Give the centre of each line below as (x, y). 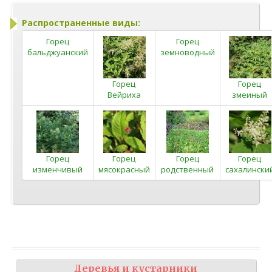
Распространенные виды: (81, 22)
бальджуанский (58, 52)
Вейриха (124, 94)
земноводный (188, 52)
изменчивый (58, 169)
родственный (188, 169)
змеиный (250, 94)
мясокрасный (124, 169)
